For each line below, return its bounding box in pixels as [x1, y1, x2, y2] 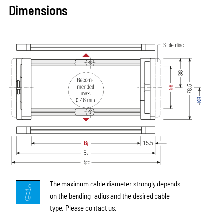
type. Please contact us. [49, 203, 117, 212]
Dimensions [8, 2, 68, 17]
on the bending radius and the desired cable [49, 191, 170, 200]
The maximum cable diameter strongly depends [49, 179, 180, 188]
